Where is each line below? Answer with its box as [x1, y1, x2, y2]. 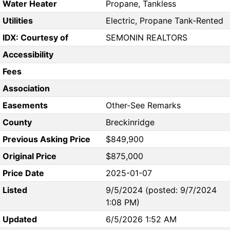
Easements [2, 100, 48, 111]
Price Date [2, 168, 44, 179]
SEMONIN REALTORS [106, 32, 187, 43]
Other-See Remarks [106, 100, 181, 111]
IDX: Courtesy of [2, 32, 68, 43]
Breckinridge [106, 117, 155, 128]
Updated [2, 214, 37, 225]
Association [2, 83, 50, 94]
